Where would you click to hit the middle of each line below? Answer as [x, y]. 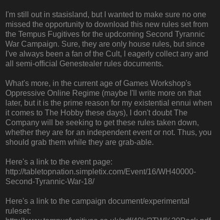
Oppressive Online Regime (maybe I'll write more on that [103, 93]
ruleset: [18, 211]
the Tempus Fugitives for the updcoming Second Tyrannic [105, 34]
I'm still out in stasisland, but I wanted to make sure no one [106, 15]
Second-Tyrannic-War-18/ [50, 182]
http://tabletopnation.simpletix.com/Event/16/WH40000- [101, 172]
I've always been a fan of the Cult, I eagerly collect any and [107, 54]
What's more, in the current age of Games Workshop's [98, 83]
